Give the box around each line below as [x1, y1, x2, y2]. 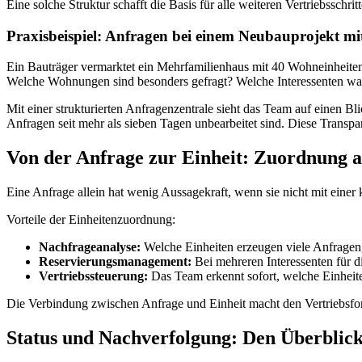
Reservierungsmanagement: [39, 255, 192, 269]
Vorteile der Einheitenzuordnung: [6, 213, 175, 227]
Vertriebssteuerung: [39, 269, 148, 284]
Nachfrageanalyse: [39, 240, 141, 255]
